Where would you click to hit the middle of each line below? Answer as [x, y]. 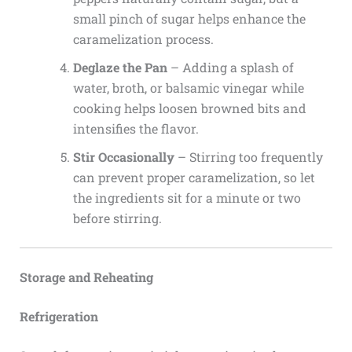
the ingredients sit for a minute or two [187, 197]
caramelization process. [143, 38]
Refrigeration [59, 316]
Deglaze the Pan [120, 67]
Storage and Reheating [86, 277]
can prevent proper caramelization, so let [194, 177]
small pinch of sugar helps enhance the [189, 18]
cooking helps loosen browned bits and [189, 108]
